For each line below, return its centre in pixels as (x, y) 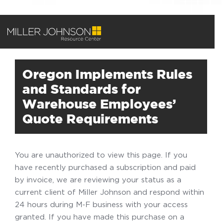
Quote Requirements (90, 119)
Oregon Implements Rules (107, 74)
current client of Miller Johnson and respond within (110, 192)
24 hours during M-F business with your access (101, 204)
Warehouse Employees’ (99, 104)
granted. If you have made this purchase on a (100, 217)
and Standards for (82, 89)
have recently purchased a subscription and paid (105, 167)
